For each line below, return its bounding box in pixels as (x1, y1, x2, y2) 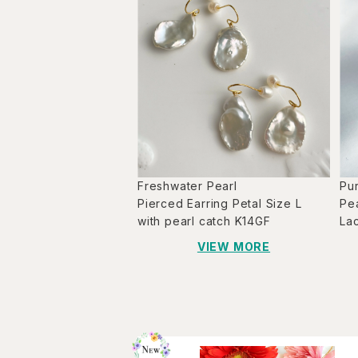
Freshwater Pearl (137, 179, 237, 193)
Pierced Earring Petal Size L (137, 197, 314, 211)
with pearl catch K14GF (137, 214, 271, 229)
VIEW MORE (197, 240, 271, 254)
